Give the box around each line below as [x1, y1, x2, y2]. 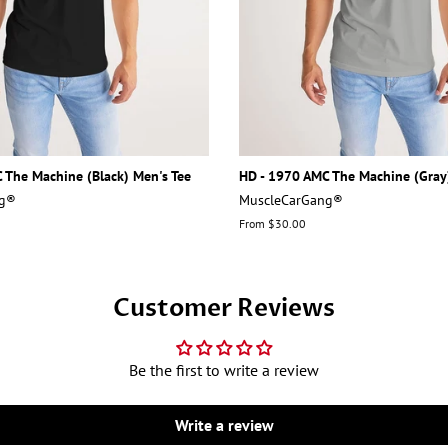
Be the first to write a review [129, 359, 319, 380]
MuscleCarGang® [239, 190, 343, 209]
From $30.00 [239, 215, 306, 231]
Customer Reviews [113, 291, 335, 325]
